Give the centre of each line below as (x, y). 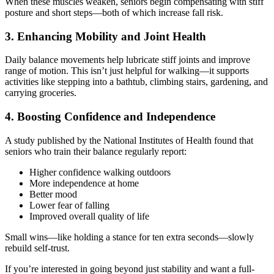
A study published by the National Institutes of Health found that (129, 140)
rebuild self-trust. (37, 248)
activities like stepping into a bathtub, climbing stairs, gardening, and (136, 82)
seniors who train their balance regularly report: (96, 151)
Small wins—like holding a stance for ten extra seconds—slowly (129, 237)
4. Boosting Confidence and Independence (110, 116)
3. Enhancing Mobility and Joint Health (106, 36)
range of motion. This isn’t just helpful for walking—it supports (127, 71)
